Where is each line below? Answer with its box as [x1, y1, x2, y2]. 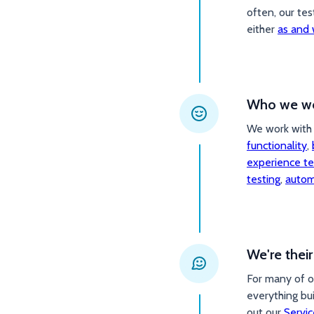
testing [247, 172, 280, 186]
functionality [247, 139, 307, 152]
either [247, 22, 278, 36]
